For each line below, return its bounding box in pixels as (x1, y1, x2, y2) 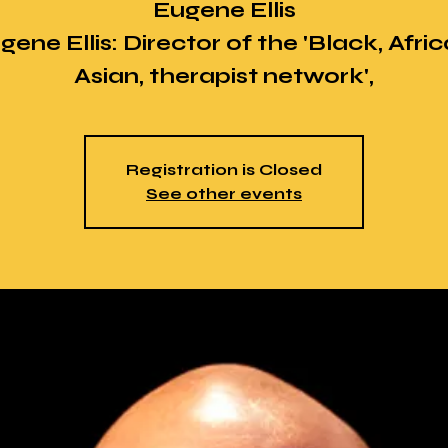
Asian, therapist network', (74, 63, 374, 89)
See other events (146, 184, 302, 203)
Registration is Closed (126, 160, 322, 179)
